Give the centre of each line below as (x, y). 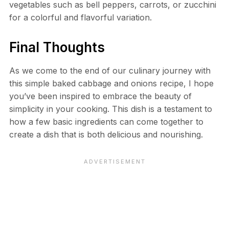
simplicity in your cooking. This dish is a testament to (110, 109)
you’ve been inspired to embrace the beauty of (100, 96)
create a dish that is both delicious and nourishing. (106, 135)
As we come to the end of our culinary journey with (110, 71)
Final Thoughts (57, 48)
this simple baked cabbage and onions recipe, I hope (111, 84)
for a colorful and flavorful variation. (80, 18)
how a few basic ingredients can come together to (106, 122)
